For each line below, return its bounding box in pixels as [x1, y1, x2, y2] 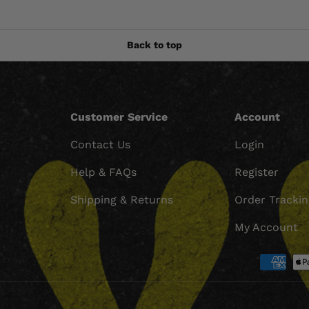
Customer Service [70, 110, 168, 123]
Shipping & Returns [70, 192, 173, 206]
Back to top [127, 39, 182, 51]
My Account [235, 220, 299, 234]
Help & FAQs [70, 165, 137, 179]
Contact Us [70, 137, 130, 151]
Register [235, 165, 279, 179]
